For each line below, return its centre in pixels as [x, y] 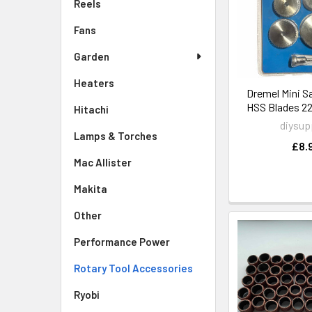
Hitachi [91, 109]
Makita [91, 189]
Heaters [94, 83]
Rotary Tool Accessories [133, 268]
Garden [92, 56]
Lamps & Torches [116, 136]
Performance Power [122, 242]
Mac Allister [103, 162]
